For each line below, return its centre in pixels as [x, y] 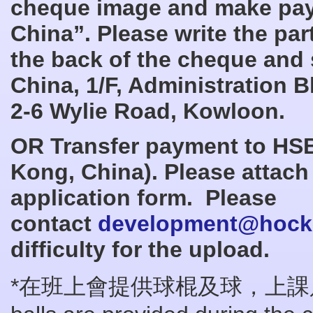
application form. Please [144, 198]
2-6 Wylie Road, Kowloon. [148, 111]
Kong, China [77, 172]
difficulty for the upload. [140, 249]
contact [54, 224]
